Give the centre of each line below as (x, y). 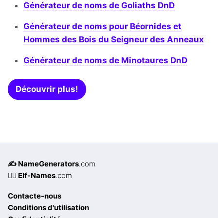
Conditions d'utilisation (48, 208)
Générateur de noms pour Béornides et (102, 27)
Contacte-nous (35, 196)
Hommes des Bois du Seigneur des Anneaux (114, 40)
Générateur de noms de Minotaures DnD (105, 61)
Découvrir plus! (47, 89)
